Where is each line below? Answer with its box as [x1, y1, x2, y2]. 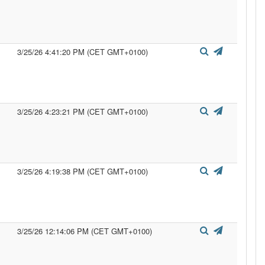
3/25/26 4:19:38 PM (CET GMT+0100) [17, 166, 148, 177]
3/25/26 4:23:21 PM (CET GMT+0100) [17, 106, 148, 117]
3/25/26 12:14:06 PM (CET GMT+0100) [17, 225, 152, 237]
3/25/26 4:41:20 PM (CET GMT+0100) [17, 46, 148, 57]
